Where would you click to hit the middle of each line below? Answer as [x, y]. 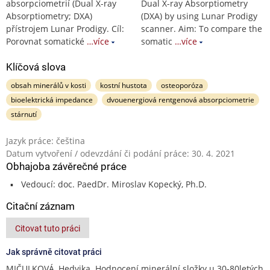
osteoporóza [182, 85]
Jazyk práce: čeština [46, 140]
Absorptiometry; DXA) [49, 16]
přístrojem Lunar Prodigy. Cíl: [65, 28]
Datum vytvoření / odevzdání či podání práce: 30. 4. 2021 [121, 153]
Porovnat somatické [45, 41]
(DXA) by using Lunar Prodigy [199, 16]
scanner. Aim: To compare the [202, 28]
